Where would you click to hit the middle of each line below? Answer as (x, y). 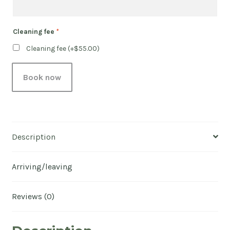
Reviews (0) (33, 196)
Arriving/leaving (42, 166)
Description (33, 137)
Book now (42, 77)
